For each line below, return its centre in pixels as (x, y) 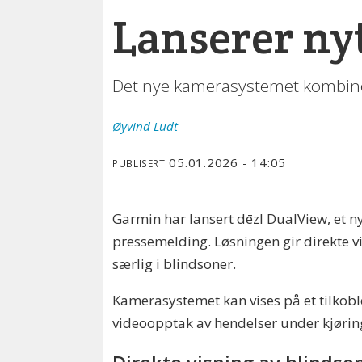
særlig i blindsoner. (175, 263)
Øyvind (132, 126)
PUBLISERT (139, 164)
